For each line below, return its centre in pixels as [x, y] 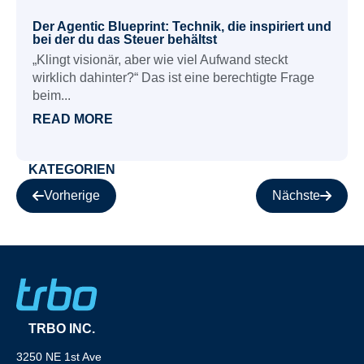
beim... [52, 96]
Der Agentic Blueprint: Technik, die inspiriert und [182, 27]
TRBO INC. [62, 329]
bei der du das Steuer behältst [125, 40]
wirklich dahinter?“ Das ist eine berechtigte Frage [173, 78]
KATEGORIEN [72, 170]
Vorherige [72, 196]
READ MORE [73, 119]
